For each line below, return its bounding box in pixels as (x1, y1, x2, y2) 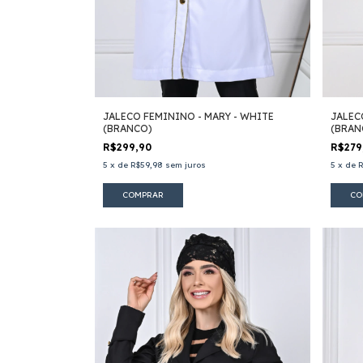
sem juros (165, 160, 206, 171)
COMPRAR (122, 190, 164, 201)
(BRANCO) (103, 122, 152, 135)
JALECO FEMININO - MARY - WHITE (103, 110, 274, 123)
